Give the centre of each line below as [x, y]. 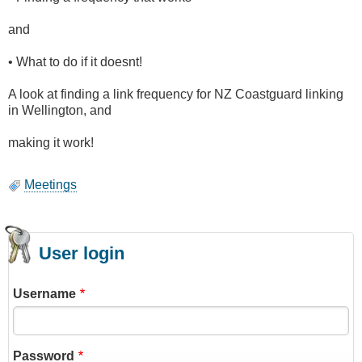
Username [44, 294]
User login [82, 254]
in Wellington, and [60, 111]
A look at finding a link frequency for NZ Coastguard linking [176, 95]
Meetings [51, 185]
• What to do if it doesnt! [75, 62]
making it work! [51, 143]
